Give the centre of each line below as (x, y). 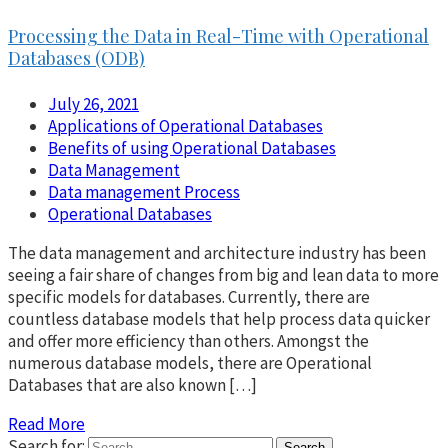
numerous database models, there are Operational (190, 362)
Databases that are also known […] (132, 384)
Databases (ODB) (76, 57)
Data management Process (144, 191)
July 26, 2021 (93, 103)
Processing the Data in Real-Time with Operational (218, 35)
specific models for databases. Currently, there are (189, 296)
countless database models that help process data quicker (219, 318)
